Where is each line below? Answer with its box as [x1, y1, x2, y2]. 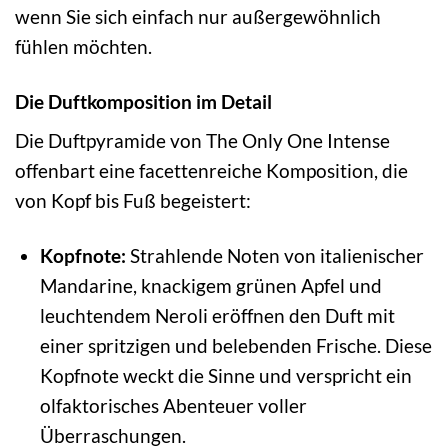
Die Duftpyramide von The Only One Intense [15, 129, 390, 153]
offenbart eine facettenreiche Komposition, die [15, 159, 408, 183]
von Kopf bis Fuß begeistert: [15, 189, 251, 213]
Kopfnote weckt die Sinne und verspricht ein [39, 364, 412, 388]
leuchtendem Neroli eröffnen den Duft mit [39, 304, 395, 328]
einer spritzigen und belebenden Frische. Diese [39, 334, 432, 358]
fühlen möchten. [15, 34, 152, 58]
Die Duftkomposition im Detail [15, 89, 272, 113]
